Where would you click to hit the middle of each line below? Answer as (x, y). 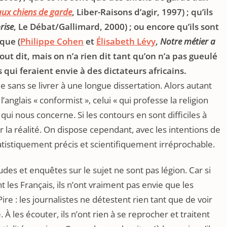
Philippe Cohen (52, 41)
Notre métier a (188, 41)
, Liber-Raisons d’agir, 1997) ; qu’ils (142, 12)
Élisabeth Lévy (126, 41)
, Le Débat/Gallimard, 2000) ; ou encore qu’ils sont (116, 27)
